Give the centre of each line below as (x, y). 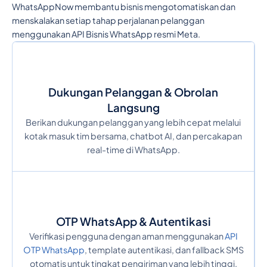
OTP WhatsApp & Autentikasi (133, 222)
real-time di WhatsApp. (133, 150)
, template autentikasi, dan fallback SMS (164, 250)
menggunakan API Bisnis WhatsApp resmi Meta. (106, 34)
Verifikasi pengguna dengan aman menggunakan (127, 236)
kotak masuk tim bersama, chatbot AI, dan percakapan (133, 136)
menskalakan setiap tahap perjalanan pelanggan (108, 20)
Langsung (133, 108)
